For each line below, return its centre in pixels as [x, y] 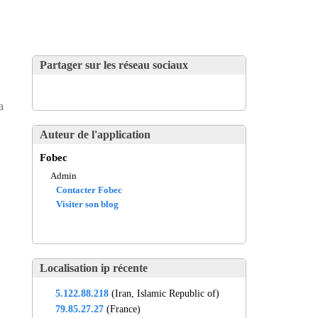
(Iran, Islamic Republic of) [164, 293]
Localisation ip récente [94, 268]
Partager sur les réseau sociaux [114, 65]
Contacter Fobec [89, 190]
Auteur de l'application [95, 134]
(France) [122, 308]
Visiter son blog [87, 204]
